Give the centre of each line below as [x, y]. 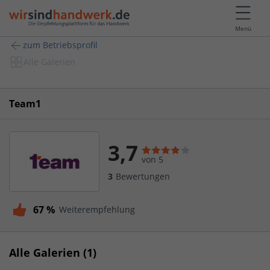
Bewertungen [143, 176]
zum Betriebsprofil [60, 45]
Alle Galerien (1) [53, 252]
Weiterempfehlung [97, 209]
